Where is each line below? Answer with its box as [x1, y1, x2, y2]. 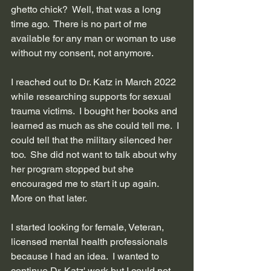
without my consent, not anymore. [11, 47, 154, 59]
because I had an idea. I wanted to [11, 250, 162, 262]
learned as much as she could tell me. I [11, 119, 181, 131]
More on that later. [11, 192, 87, 204]
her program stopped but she [11, 163, 136, 175]
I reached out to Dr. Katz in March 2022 [11, 76, 178, 88]
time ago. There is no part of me [11, 18, 149, 30]
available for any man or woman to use [11, 32, 178, 44]
